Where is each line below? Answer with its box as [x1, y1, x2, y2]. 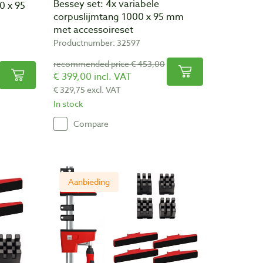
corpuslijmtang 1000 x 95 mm [53, 9, 184, 24]
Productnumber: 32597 [53, 36, 140, 48]
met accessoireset [53, 22, 133, 37]
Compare [73, 118, 109, 130]
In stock [53, 97, 83, 109]
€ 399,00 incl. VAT [53, 69, 131, 84]
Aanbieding [68, 176, 110, 187]
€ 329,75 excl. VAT [53, 83, 121, 95]
